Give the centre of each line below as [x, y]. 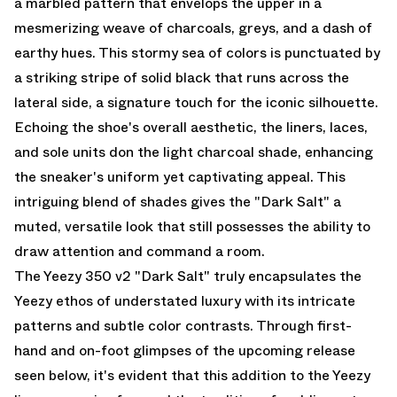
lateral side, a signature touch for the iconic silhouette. [196, 102]
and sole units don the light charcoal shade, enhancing [194, 152]
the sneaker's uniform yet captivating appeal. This [180, 176]
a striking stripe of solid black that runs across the [182, 77]
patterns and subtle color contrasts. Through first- [183, 325]
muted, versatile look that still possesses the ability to [192, 226]
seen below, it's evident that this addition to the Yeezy [192, 375]
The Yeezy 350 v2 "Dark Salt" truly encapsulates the [188, 276]
